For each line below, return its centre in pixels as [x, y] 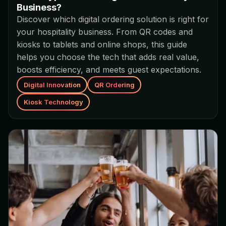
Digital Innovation [52, 84]
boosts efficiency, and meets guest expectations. [109, 70]
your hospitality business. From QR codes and [105, 32]
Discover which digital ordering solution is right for [113, 19]
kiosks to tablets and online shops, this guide [102, 45]
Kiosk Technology [53, 102]
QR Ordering [114, 84]
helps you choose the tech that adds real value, [108, 57]
